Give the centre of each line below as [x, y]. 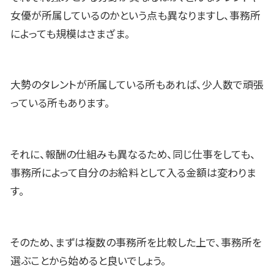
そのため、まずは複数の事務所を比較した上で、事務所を [136, 243]
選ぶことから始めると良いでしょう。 [88, 261]
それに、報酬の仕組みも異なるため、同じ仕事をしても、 [133, 155]
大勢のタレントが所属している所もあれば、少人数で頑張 [137, 85]
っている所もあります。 [60, 104]
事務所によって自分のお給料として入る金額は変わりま [133, 173]
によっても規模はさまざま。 [70, 34]
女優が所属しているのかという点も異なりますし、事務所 [135, 16]
